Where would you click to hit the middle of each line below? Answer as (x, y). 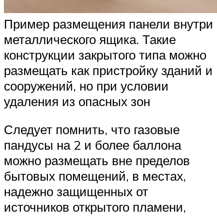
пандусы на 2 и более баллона (93, 145)
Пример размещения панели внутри (108, 24)
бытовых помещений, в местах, (95, 176)
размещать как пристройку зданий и (108, 70)
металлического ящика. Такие (90, 39)
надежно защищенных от (76, 191)
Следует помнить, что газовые (92, 129)
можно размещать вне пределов (97, 160)
